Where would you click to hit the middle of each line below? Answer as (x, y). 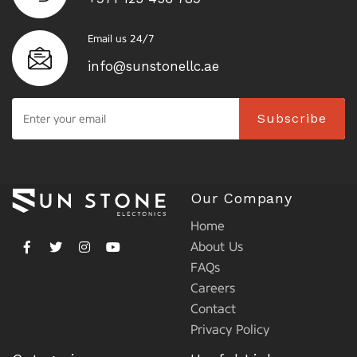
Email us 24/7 (121, 39)
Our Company (241, 198)
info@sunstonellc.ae (153, 67)
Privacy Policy (230, 330)
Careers (213, 288)
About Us (217, 247)
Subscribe (292, 119)
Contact (213, 309)
